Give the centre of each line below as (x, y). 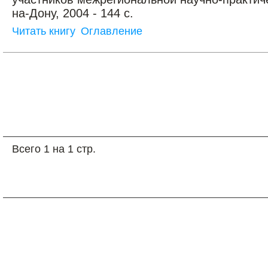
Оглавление (112, 31)
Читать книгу (44, 31)
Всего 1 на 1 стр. (54, 149)
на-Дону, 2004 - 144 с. (73, 13)
